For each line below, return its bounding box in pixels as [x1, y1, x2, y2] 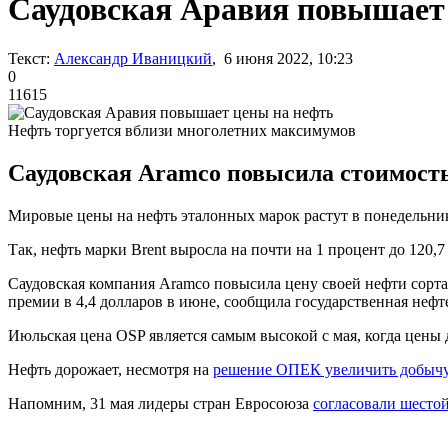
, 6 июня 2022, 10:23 [212, 49, 353, 67]
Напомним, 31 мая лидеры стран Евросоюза [8, 394, 313, 412]
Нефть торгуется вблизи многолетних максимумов [8, 121, 356, 139]
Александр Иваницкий [54, 49, 212, 67]
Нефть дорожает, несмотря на [8, 360, 213, 378]
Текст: [8, 49, 50, 67]
